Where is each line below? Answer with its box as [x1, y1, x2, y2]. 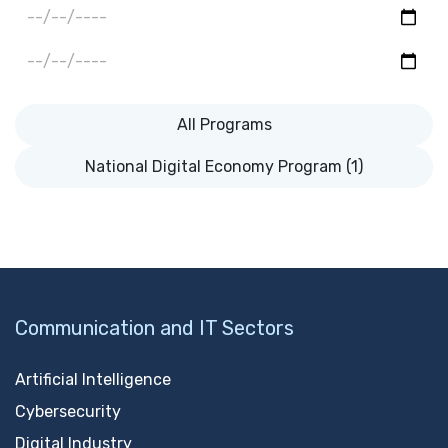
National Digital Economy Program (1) [85, 156, 363, 176]
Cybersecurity [15, 402, 121, 421]
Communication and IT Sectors [15, 316, 294, 340]
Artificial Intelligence [15, 370, 171, 389]
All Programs [176, 114, 272, 134]
